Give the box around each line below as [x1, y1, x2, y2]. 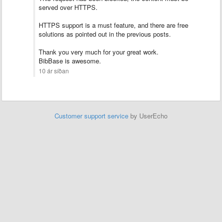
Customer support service [55, 111, 128, 120]
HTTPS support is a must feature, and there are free [39, 20, 188, 30]
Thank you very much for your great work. [39, 47, 159, 56]
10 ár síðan [39, 66, 69, 75]
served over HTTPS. [39, 2, 98, 12]
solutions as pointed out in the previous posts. [39, 29, 171, 39]
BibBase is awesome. [39, 56, 101, 65]
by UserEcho [128, 111, 167, 120]
